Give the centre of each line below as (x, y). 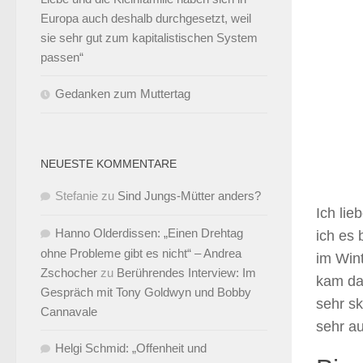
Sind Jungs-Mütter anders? (189, 196)
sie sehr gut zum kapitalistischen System (149, 38)
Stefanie (77, 196)
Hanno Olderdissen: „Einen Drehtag (149, 233)
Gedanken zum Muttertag (123, 94)
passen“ (62, 57)
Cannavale (69, 312)
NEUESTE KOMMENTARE (109, 164)
